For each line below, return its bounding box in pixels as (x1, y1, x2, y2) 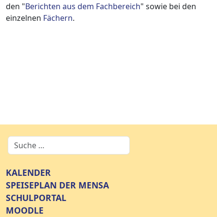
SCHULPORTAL (6, 192, 66, 204)
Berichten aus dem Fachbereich (25, 1, 140, 12)
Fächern (43, 13, 73, 24)
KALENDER (6, 167, 51, 179)
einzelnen (6, 13, 43, 24)
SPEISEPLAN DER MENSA (6, 179, 109, 191)
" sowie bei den (140, 1, 196, 12)
